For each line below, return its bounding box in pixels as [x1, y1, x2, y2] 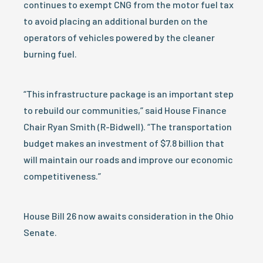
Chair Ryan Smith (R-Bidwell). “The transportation [23, 121, 232, 132]
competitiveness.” [23, 170, 101, 181]
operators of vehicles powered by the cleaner [23, 32, 215, 43]
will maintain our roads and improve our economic [23, 154, 233, 165]
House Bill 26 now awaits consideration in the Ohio [23, 210, 234, 221]
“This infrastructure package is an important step [23, 88, 234, 99]
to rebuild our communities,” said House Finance [23, 104, 227, 116]
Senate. [23, 227, 57, 238]
